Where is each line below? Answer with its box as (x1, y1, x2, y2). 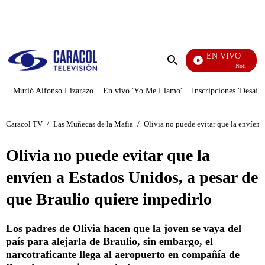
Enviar (172, 67, 197, 77)
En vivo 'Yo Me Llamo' (103, 86, 182, 95)
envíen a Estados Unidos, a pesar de (6, 168, 258, 186)
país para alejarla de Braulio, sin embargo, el (6, 235, 213, 247)
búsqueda (172, 77, 208, 88)
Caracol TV (6, 119, 43, 128)
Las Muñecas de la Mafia (53, 119, 133, 128)
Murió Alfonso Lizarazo (13, 86, 93, 95)
